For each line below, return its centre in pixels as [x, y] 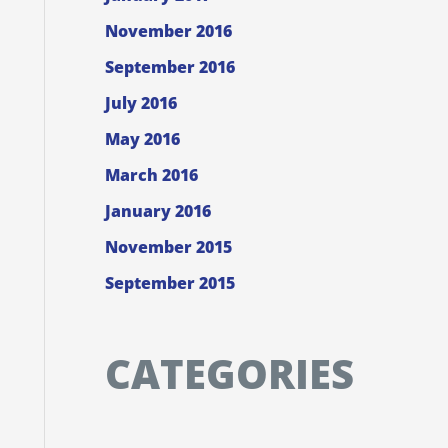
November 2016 [168, 31]
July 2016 [140, 103]
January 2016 [157, 211]
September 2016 [169, 67]
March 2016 [151, 175]
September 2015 [169, 283]
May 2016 [142, 139]
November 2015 [168, 247]
